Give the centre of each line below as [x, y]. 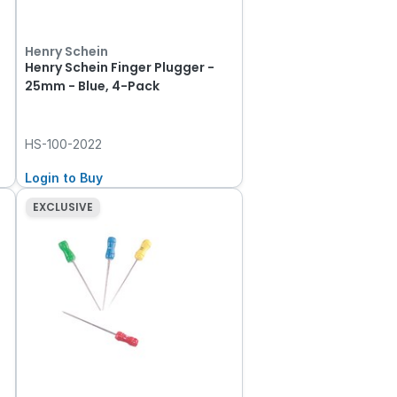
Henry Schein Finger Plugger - [120, 68]
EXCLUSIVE [62, 207]
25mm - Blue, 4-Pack [93, 86]
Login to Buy [64, 178]
